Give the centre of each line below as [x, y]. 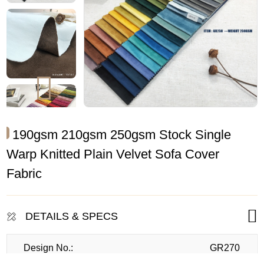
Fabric [24, 174]
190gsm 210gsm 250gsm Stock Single [122, 135]
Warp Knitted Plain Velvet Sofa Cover [113, 154]
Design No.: [49, 248]
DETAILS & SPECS [72, 216]
